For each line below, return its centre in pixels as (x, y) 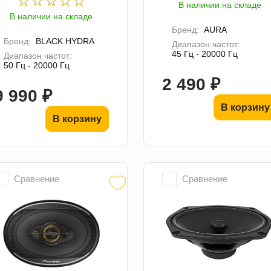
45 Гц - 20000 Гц (204, 54)
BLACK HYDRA (65, 41)
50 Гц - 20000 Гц (36, 65)
